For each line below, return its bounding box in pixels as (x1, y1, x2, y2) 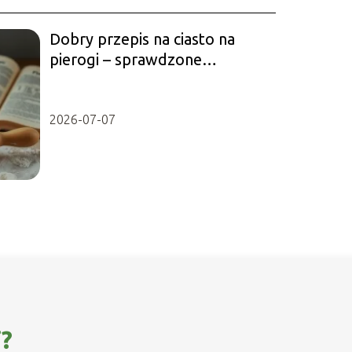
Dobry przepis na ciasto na (49, 29, 235, 48)
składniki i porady (49, 70, 172, 89)
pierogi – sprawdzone (49, 49, 202, 68)
